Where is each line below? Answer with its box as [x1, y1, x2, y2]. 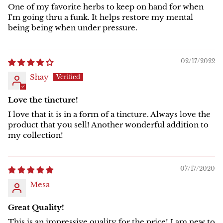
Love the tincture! [8, 95, 78, 105]
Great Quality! [8, 203, 64, 213]
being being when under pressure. [8, 23, 137, 33]
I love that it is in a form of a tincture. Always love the [8, 110, 211, 119]
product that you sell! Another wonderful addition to [8, 120, 209, 130]
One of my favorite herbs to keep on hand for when [8, 2, 204, 12]
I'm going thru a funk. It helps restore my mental [8, 12, 193, 22]
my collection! [8, 130, 63, 140]
